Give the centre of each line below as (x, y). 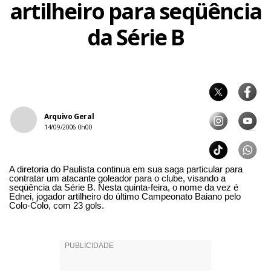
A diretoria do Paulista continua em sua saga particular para (126, 169)
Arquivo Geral (69, 116)
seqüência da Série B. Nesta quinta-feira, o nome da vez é (124, 187)
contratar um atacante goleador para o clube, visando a (117, 178)
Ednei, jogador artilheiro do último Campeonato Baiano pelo (125, 196)
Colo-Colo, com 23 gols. (57, 205)
